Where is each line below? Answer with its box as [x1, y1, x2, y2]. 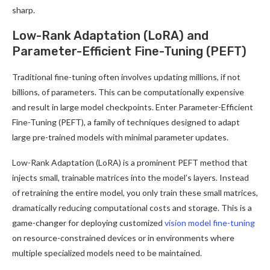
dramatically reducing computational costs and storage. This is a [12, 202, 252, 213]
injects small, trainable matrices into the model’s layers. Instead [12, 172, 249, 183]
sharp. [12, 4, 35, 15]
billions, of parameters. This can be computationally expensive [12, 86, 244, 97]
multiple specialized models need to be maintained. [12, 247, 202, 258]
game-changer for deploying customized [12, 217, 165, 228]
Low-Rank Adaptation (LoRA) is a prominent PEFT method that [12, 157, 248, 168]
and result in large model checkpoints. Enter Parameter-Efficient [12, 101, 253, 112]
